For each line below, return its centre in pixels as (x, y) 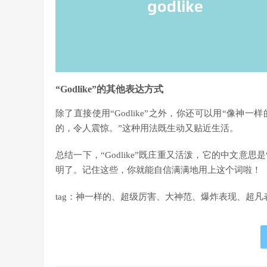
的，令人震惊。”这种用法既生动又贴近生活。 (147, 128)
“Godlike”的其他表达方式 (109, 89)
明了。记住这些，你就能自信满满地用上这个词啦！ (158, 170)
